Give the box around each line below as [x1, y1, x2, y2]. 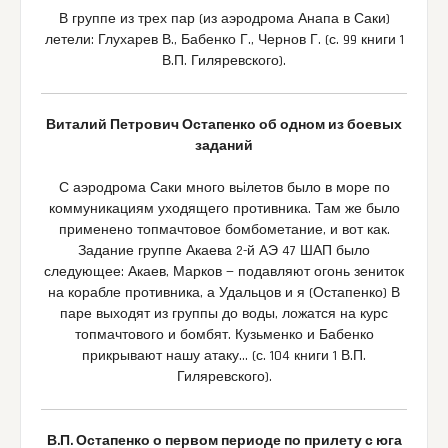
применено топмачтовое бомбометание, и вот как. [58, 221, 390, 240]
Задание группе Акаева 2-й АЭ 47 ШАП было [78, 242, 370, 261]
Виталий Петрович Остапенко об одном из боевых [46, 116, 402, 135]
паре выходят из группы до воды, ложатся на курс [60, 305, 388, 324]
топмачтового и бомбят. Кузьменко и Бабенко [74, 326, 374, 345]
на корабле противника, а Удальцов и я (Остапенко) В [48, 284, 400, 303]
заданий [195, 137, 253, 156]
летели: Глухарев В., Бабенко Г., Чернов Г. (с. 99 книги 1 [44, 31, 404, 50]
